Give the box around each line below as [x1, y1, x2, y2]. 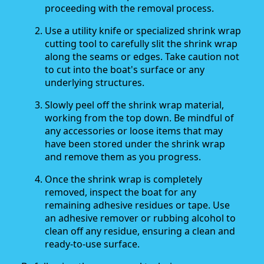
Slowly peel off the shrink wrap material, [45, 98, 224, 112]
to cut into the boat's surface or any [45, 63, 204, 77]
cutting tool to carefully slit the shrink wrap [45, 37, 237, 51]
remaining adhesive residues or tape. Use [45, 199, 230, 212]
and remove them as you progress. [45, 150, 201, 164]
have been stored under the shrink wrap [45, 137, 225, 151]
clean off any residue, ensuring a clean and [45, 225, 235, 238]
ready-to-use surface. [45, 237, 140, 251]
